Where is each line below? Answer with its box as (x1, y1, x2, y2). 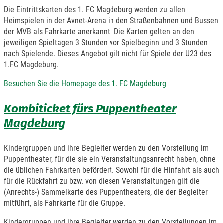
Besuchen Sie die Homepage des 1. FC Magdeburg (4, 78, 166, 88)
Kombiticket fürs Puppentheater (4, 101, 176, 115)
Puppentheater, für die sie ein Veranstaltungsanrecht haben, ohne (4, 154, 216, 164)
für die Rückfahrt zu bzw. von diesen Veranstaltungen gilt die (4, 176, 200, 186)
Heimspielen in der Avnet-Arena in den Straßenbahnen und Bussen (4, 15, 218, 25)
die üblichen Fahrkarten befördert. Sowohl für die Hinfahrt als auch (4, 165, 219, 175)
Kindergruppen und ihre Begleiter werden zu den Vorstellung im (4, 143, 209, 153)
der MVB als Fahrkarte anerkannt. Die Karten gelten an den (4, 26, 194, 36)
